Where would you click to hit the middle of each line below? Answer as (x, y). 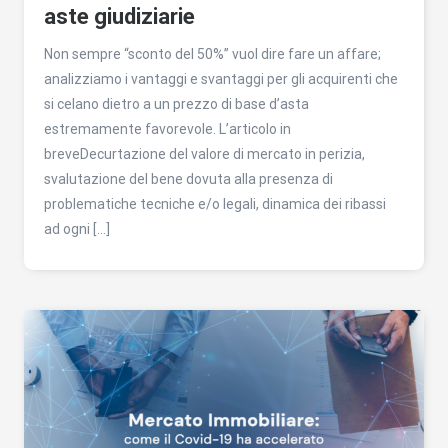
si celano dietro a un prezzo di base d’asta (176, 104)
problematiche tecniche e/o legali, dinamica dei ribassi (215, 204)
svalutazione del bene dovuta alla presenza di (188, 179)
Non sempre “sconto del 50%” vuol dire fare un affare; (212, 54)
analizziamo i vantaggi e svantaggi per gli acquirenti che (221, 79)
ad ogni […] (77, 229)
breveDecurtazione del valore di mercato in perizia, (204, 154)
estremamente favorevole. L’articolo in (167, 129)
